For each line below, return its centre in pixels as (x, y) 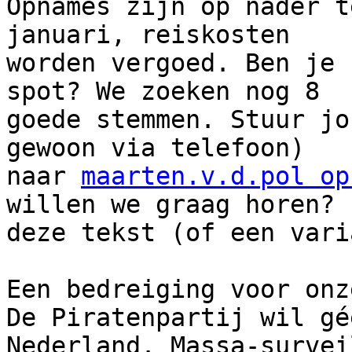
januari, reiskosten (148, 35)
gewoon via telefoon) (156, 148)
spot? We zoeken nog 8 (163, 92)
